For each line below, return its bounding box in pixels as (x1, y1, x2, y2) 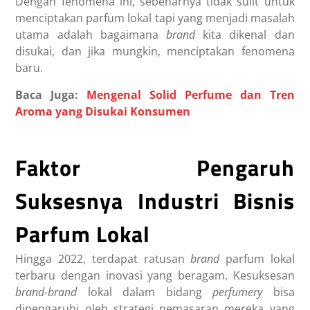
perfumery (212, 284, 273, 300)
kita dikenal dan (203, 27, 295, 43)
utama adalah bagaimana (15, 27, 166, 43)
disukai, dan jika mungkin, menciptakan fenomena (15, 44, 295, 60)
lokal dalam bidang (77, 284, 213, 300)
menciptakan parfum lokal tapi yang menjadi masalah (15, 10, 295, 26)
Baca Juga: (15, 87, 87, 103)
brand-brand (15, 284, 77, 300)
